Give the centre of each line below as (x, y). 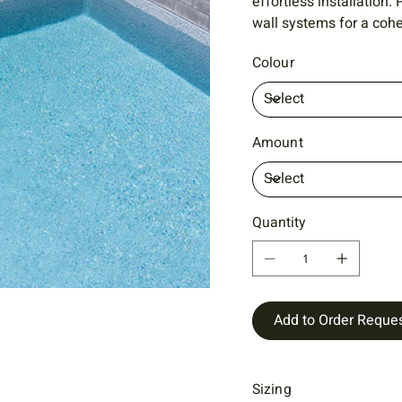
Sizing (271, 389)
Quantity (278, 222)
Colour (273, 62)
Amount (277, 142)
